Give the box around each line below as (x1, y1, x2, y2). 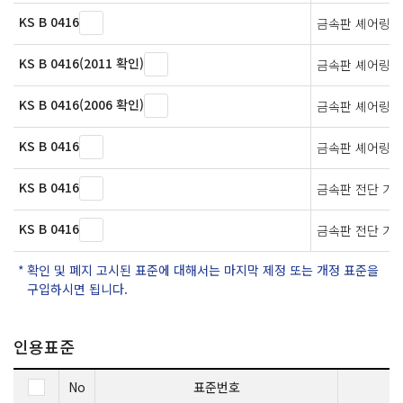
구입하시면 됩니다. (27, 279, 128, 298)
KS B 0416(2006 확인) (19, 94, 144, 113)
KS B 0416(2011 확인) (19, 53, 144, 72)
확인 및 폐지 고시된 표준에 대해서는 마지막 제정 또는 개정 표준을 (27, 260, 379, 279)
